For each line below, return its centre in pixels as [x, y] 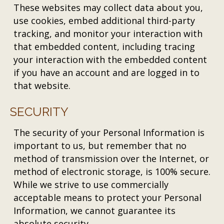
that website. [42, 85]
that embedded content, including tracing [104, 46]
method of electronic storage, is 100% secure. [112, 171]
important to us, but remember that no [100, 145]
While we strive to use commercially [91, 184]
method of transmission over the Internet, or [111, 158]
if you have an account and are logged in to [107, 72]
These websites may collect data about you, [108, 7]
